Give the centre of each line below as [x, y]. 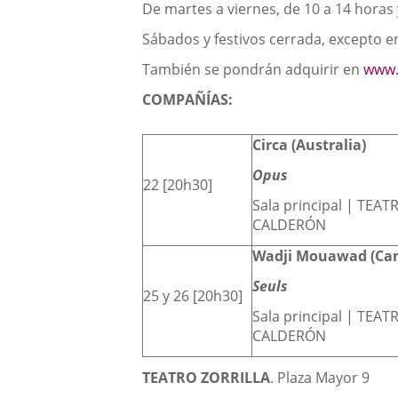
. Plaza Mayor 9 [320, 378]
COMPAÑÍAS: [188, 100]
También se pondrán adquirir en [253, 70]
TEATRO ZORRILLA [207, 378]
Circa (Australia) [310, 145]
